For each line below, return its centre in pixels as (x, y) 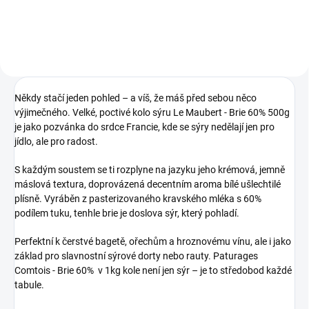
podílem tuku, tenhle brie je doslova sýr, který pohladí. (127, 213)
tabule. (29, 285)
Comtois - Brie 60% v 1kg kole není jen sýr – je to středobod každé (153, 270)
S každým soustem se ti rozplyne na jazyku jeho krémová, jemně (150, 169)
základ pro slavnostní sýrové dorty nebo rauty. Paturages (136, 256)
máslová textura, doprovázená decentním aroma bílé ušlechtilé (148, 184)
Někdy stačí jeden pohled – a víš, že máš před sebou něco (136, 98)
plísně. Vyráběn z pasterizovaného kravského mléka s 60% (138, 198)
